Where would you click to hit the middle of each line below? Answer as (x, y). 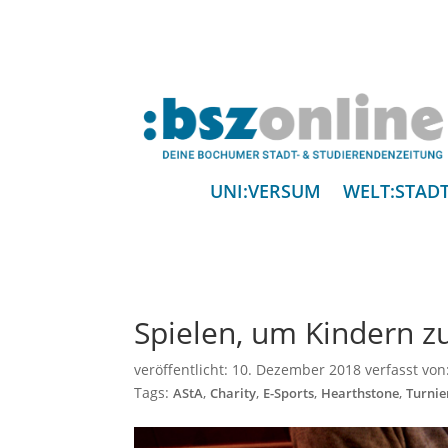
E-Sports (289, 394)
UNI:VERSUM (265, 191)
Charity (233, 394)
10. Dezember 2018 (297, 370)
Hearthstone (360, 394)
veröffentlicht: (183, 370)
